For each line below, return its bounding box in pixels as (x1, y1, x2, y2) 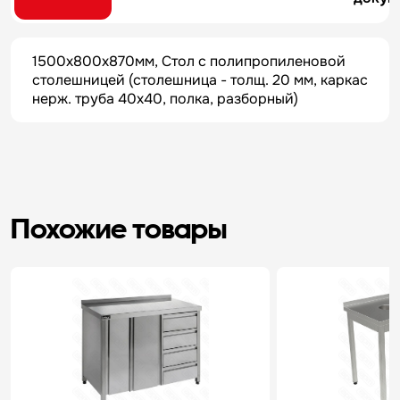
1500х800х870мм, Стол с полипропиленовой (32, 52, 346, 71)
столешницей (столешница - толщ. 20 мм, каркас (32, 71, 368, 89)
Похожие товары (11, 212, 227, 245)
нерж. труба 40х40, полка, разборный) (32, 89, 298, 108)
